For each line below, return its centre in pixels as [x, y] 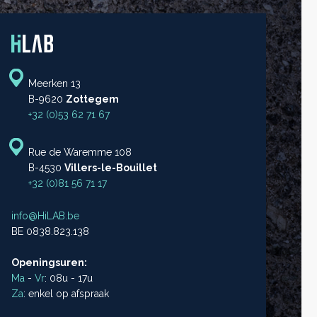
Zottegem [92, 99]
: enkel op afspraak [66, 294]
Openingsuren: [49, 263]
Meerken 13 [54, 83]
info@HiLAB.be [45, 216]
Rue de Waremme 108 [80, 152]
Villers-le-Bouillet [111, 168]
